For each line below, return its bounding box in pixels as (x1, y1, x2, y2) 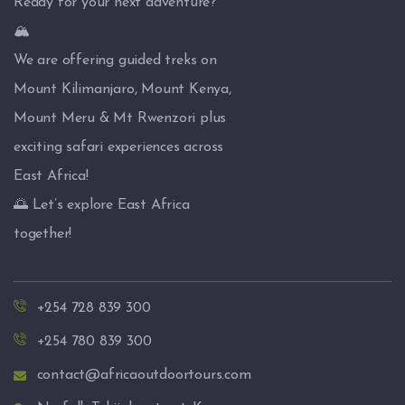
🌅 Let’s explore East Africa (14, 198, 190, 213)
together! (14, 227, 72, 242)
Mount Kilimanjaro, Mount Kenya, (14, 82, 231, 98)
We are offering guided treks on (14, 53, 217, 69)
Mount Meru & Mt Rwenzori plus (14, 111, 227, 127)
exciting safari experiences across (14, 140, 224, 155)
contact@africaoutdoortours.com (36, 368, 251, 383)
